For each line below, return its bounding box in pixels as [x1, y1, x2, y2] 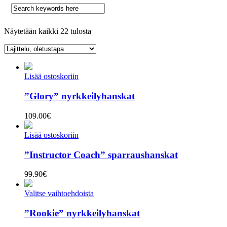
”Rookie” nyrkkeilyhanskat [24, 208, 140, 218]
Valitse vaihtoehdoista [24, 189, 94, 198]
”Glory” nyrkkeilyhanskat [24, 91, 135, 102]
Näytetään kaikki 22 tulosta [4, 27, 91, 36]
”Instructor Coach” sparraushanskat [24, 149, 178, 160]
